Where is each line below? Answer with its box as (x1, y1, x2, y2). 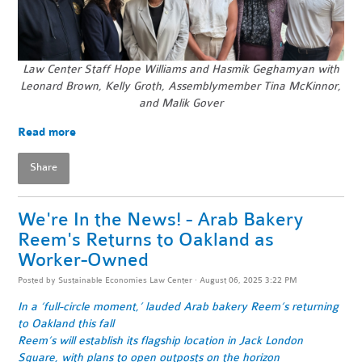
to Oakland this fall (18, 316, 115, 330)
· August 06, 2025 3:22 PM (192, 274, 298, 285)
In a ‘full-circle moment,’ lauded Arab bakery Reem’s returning (18, 299, 339, 314)
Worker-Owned (18, 248, 149, 271)
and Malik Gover (138, 95, 223, 110)
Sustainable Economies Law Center (58, 274, 193, 285)
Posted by (18, 274, 59, 285)
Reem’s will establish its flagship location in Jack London (18, 333, 304, 347)
